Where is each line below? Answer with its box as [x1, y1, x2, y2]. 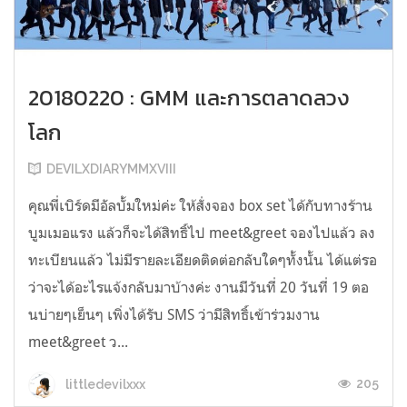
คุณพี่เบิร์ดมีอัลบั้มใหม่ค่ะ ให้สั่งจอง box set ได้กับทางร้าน [28, 196, 372, 215]
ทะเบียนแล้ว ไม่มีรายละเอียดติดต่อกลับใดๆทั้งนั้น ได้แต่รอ [28, 251, 377, 270]
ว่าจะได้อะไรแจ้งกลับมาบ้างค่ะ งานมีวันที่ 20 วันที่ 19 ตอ [28, 278, 369, 297]
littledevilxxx [63, 376, 145, 392]
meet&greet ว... [28, 333, 128, 352]
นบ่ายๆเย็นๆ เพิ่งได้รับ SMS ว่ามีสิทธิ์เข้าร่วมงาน [28, 305, 320, 324]
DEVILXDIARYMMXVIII [46, 162, 176, 177]
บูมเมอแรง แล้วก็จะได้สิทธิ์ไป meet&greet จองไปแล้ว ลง [28, 223, 375, 243]
